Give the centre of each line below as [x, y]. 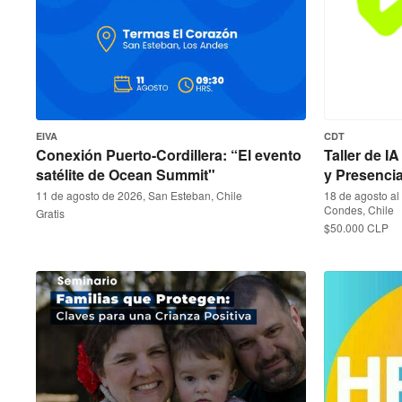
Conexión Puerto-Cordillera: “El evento [169, 155]
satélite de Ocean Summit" [126, 175]
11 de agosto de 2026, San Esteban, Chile [139, 195]
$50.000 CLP [356, 227]
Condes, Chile [359, 210]
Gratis [50, 213]
